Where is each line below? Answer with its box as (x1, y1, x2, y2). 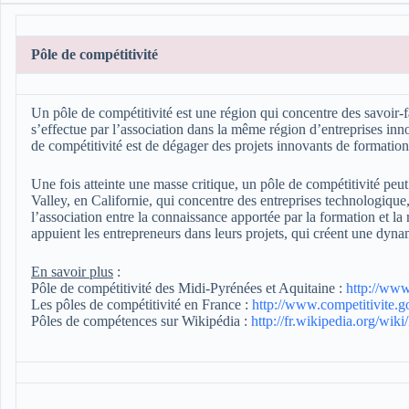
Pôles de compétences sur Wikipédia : (31, 313, 251, 330)
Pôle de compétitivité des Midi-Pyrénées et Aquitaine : (31, 280, 346, 297)
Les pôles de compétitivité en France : (31, 297, 252, 313)
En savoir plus (31, 264, 113, 280)
